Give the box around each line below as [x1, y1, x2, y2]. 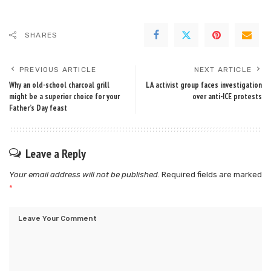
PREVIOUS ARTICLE [19, 65, 97, 74]
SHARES [25, 31, 58, 40]
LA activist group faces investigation [146, 80, 262, 91]
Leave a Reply [25, 146, 86, 162]
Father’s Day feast [9, 103, 67, 114]
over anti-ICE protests [192, 91, 262, 102]
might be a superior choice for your [9, 91, 120, 102]
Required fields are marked [162, 170, 262, 180]
